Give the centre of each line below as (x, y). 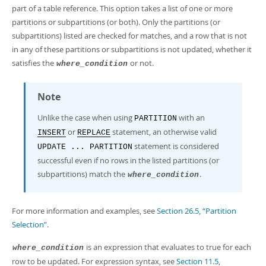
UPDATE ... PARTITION (85, 147)
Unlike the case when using (86, 118)
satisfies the (34, 63)
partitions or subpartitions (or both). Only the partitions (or (116, 22)
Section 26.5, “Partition (197, 211)
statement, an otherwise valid (164, 132)
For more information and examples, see (84, 211)
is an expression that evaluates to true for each (168, 247)
